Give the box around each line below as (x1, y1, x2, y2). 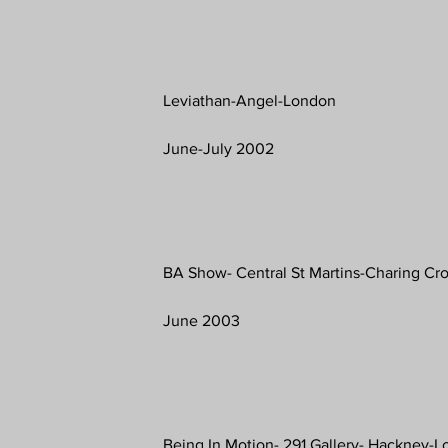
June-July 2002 (163, 139, 275, 157)
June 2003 (163, 311, 241, 329)
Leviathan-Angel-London (163, 91, 337, 109)
